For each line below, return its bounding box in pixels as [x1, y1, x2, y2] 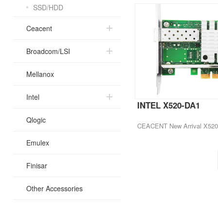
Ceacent [26, 23, 53, 33]
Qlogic [26, 114, 46, 125]
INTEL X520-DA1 [137, 99, 200, 111]
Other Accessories [26, 183, 83, 193]
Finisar [26, 160, 48, 170]
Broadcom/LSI [26, 46, 71, 56]
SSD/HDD [33, 2, 64, 12]
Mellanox [26, 69, 54, 79]
